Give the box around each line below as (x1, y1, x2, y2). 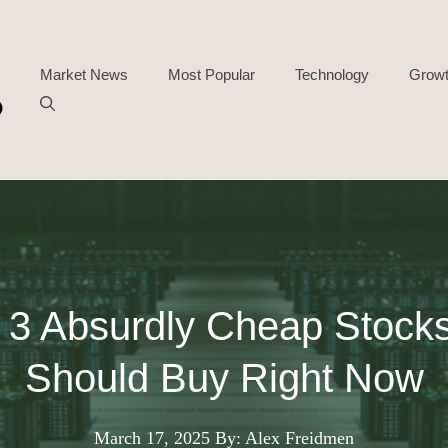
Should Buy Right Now (24, 356, 424, 401)
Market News (40, 65, 128, 83)
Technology (295, 65, 369, 83)
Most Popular (168, 65, 255, 83)
